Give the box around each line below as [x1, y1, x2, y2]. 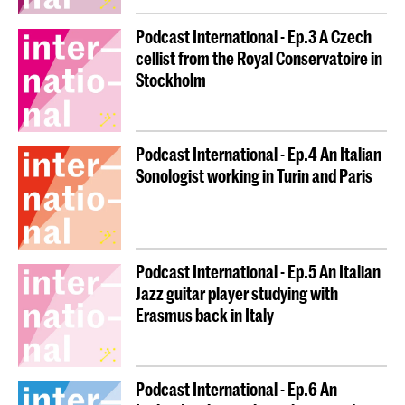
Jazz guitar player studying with [136, 282, 338, 304]
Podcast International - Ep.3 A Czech [136, 25, 372, 47]
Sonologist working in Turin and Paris [136, 165, 372, 186]
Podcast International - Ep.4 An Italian [136, 143, 381, 165]
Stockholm [136, 69, 206, 90]
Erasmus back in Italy [136, 304, 274, 325]
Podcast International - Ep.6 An [136, 378, 337, 400]
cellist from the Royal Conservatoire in [136, 47, 382, 69]
